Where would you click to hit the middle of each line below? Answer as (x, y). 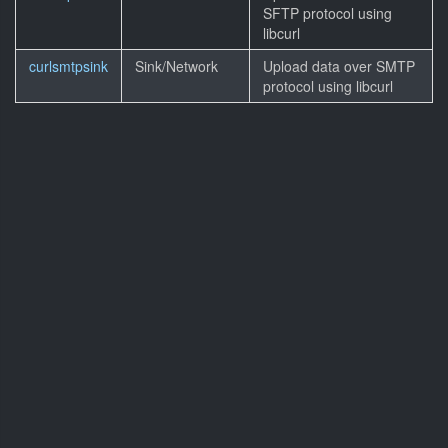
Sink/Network (176, 66)
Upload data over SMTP (339, 66)
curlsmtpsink (68, 66)
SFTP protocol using (327, 13)
